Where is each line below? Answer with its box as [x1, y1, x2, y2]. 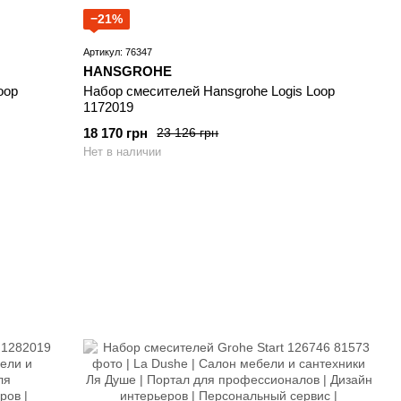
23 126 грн [157, 125, 219, 141]
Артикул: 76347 [83, 46, 153, 57]
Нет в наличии [83, 144, 162, 158]
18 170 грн [83, 124, 149, 141]
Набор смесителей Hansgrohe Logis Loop [83, 82, 336, 98]
